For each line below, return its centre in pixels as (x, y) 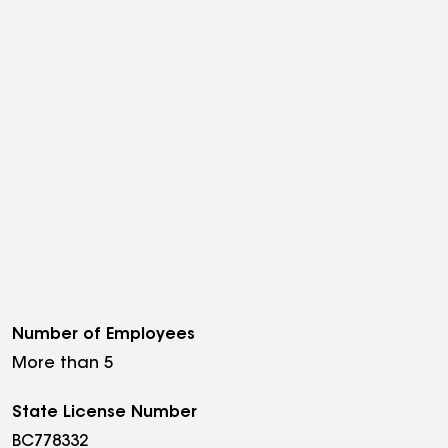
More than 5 (62, 364)
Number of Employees (103, 335)
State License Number (104, 413)
